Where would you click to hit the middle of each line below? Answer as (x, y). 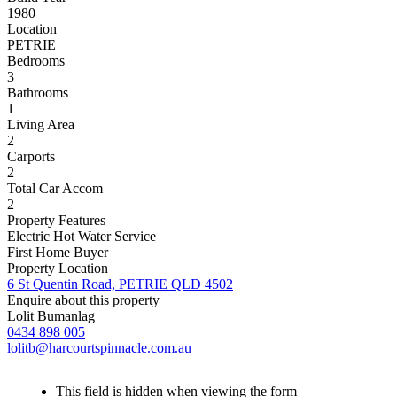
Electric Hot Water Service (82, 237)
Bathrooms (38, 93)
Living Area (41, 125)
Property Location (58, 269)
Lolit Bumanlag (51, 316)
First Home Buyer (58, 253)
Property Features (56, 221)
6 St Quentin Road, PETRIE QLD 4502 (120, 284)
